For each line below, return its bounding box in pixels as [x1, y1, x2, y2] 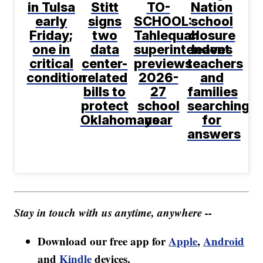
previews [133, 56, 192, 72]
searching [187, 98, 249, 114]
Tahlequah [133, 28, 199, 43]
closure [188, 28, 235, 43]
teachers [187, 56, 243, 72]
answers [187, 126, 241, 142]
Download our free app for [38, 233, 169, 249]
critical [29, 56, 73, 72]
